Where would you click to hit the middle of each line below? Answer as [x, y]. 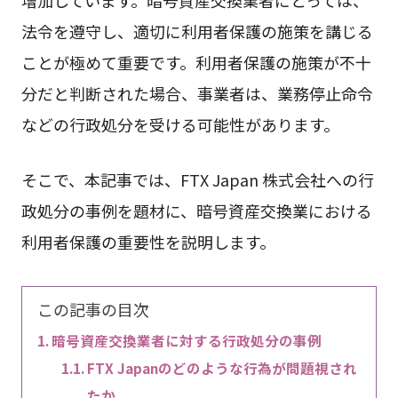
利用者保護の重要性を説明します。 [148, 241]
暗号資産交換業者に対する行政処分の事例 [186, 340]
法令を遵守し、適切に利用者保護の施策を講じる [197, 31]
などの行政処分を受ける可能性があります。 [180, 124]
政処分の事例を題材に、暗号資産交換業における [196, 210]
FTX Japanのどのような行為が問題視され [223, 367]
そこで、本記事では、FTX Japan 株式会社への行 [197, 179]
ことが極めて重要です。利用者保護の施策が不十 [196, 62]
